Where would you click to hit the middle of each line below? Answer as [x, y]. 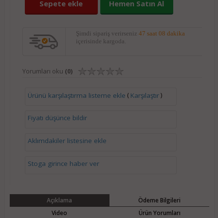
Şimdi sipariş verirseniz [107, 33]
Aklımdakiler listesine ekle [67, 140]
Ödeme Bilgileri [159, 200]
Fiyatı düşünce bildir [57, 118]
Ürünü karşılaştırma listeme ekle [76, 96]
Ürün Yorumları [159, 213]
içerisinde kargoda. [101, 41]
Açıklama [60, 200]
